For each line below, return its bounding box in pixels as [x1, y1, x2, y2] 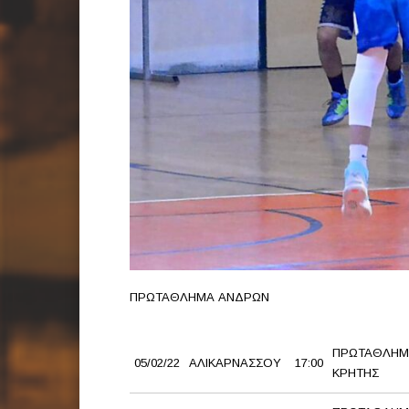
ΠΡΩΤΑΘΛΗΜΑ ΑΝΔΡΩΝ [130, 290, 269, 305]
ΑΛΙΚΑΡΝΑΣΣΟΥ [189, 356, 281, 371]
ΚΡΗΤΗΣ [332, 366, 379, 381]
